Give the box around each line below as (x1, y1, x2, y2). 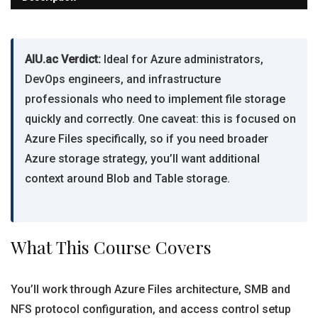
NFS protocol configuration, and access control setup (11, 302, 291, 316)
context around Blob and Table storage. (25, 172, 230, 185)
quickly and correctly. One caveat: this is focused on (25, 112, 296, 126)
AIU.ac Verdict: (25, 53, 101, 66)
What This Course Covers (11, 235, 212, 258)
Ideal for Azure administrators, (101, 53, 263, 66)
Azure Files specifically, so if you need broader (25, 132, 268, 146)
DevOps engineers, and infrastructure (25, 72, 221, 86)
